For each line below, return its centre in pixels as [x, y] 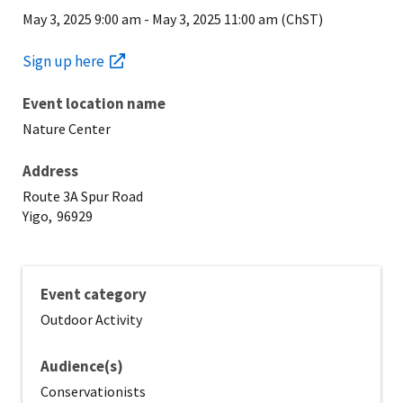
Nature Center [67, 129]
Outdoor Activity [91, 320]
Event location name [94, 104]
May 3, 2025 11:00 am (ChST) [237, 19]
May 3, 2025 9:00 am [82, 19]
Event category [94, 295]
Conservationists [93, 392]
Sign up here [63, 62]
